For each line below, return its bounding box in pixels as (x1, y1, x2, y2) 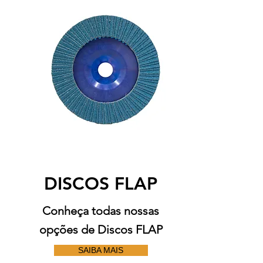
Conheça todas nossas (42, 204, 159, 218)
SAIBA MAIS (78, 245, 123, 255)
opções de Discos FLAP (39, 222, 163, 237)
